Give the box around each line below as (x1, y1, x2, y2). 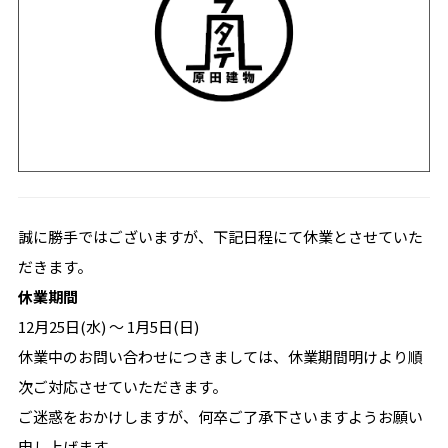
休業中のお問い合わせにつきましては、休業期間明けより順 (17, 346, 423, 368)
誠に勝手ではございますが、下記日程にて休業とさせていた (17, 226, 423, 248)
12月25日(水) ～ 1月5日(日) (17, 316, 199, 338)
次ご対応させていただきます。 (17, 376, 227, 398)
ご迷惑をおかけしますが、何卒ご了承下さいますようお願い (17, 406, 423, 428)
